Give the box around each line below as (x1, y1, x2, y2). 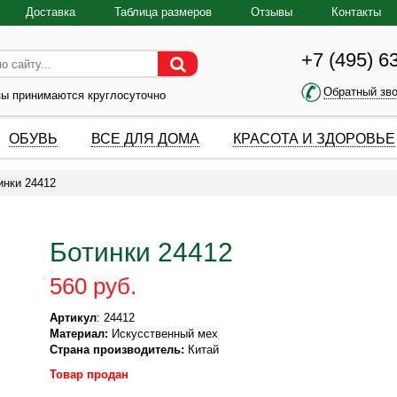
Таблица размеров (114, 5, 212, 19)
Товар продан (50, 368, 129, 381)
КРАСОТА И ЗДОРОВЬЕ (233, 131, 395, 146)
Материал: (50, 327, 109, 340)
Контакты (331, 5, 381, 19)
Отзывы (251, 5, 292, 19)
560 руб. (50, 273, 137, 300)
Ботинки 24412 (50, 237, 234, 267)
